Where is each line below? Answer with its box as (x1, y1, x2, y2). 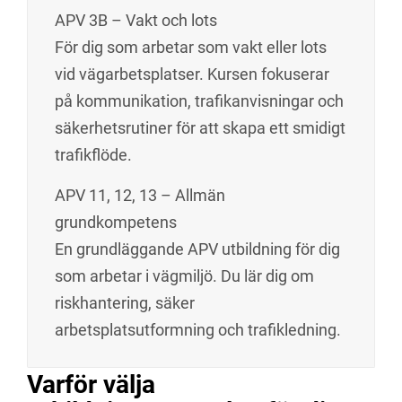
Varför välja (27, 370, 155, 399)
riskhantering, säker (55, 293, 195, 312)
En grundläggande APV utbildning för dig (55, 240, 340, 258)
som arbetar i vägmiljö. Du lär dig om (55, 267, 314, 285)
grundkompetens (55, 213, 177, 232)
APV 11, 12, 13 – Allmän (55, 186, 225, 205)
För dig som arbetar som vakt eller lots (55, 38, 327, 57)
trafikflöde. (55, 145, 132, 164)
